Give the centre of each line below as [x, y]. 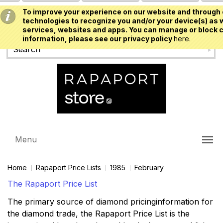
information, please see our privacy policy [98, 39]
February [149, 167]
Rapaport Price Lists [68, 167]
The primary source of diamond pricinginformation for [110, 202]
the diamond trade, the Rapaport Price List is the [99, 214]
